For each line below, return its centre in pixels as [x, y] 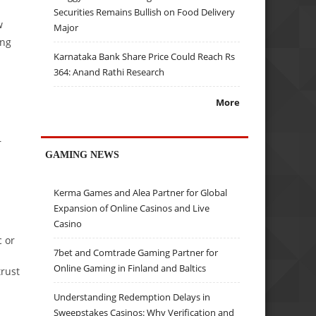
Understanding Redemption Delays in [132, 297]
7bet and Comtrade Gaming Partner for [136, 253]
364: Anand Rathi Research [109, 72]
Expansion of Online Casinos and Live [132, 208]
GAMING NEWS [83, 154]
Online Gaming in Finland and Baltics [130, 268]
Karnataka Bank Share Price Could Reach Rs [145, 57]
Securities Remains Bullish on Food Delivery [145, 12]
